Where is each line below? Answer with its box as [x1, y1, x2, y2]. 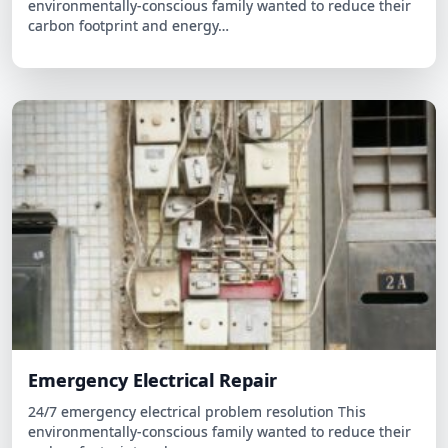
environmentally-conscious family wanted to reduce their [28, 357, 411, 376]
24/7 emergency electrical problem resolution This [28, 337, 366, 356]
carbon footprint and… [28, 377, 179, 396]
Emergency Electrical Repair [28, 303, 277, 327]
